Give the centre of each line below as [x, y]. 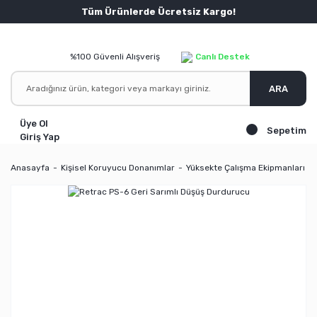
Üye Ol [34, 123]
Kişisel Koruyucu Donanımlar [118, 168]
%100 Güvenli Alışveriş [115, 57]
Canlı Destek [223, 57]
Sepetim [287, 130]
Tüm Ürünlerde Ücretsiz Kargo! [158, 12]
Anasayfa [30, 168]
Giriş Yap [40, 137]
